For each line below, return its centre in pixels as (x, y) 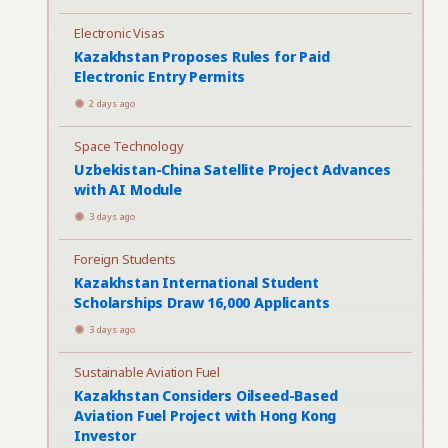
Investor (105, 435)
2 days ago (112, 103)
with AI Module (128, 189)
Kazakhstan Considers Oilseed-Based (206, 395)
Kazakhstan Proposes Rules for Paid (202, 56)
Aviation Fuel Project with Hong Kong (205, 415)
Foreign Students (125, 259)
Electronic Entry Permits (160, 76)
